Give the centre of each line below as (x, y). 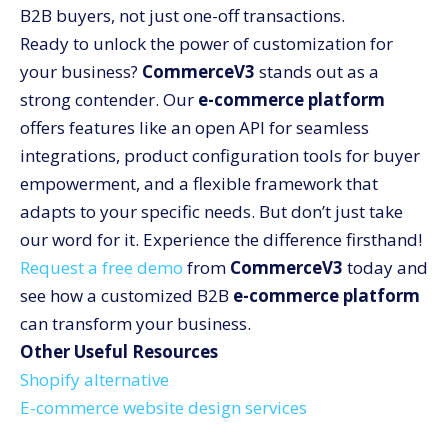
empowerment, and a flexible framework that (199, 184)
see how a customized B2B (126, 296)
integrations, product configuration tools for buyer (220, 156)
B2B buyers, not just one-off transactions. (182, 16)
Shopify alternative (94, 380)
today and (387, 268)
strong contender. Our (109, 100)
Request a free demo (101, 268)
